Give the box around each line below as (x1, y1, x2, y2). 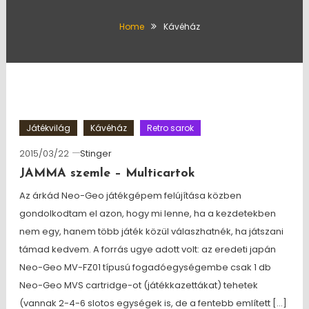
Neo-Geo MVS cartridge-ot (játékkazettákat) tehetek (19, 279, 258, 292)
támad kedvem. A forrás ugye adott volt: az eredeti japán (19, 243, 276, 256)
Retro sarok (146, 122, 194, 134)
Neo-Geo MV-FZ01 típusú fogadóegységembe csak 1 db (19, 261, 271, 274)
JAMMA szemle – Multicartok (19, 167, 195, 180)
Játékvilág (26, 122, 70, 134)
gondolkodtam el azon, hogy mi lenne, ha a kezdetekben (19, 207, 276, 220)
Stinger (79, 147, 112, 160)
